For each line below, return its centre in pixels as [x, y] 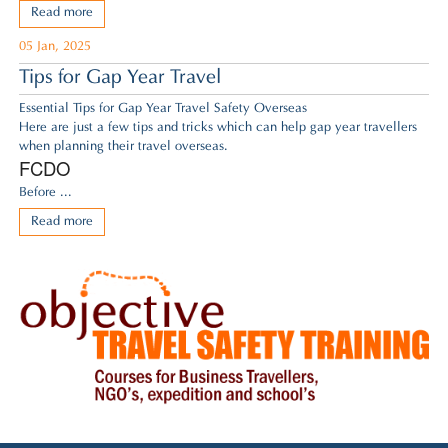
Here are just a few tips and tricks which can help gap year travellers [218, 128]
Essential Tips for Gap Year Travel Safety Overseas [163, 109]
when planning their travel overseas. [124, 147]
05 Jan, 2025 [55, 47]
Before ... [46, 192]
